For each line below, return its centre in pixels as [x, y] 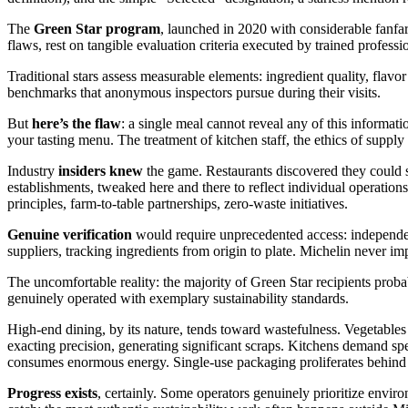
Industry [33, 171]
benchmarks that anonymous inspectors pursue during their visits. [194, 93]
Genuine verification [70, 235]
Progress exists [52, 393]
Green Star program [97, 29]
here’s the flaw [76, 124]
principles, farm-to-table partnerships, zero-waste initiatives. [178, 204]
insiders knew [101, 171]
